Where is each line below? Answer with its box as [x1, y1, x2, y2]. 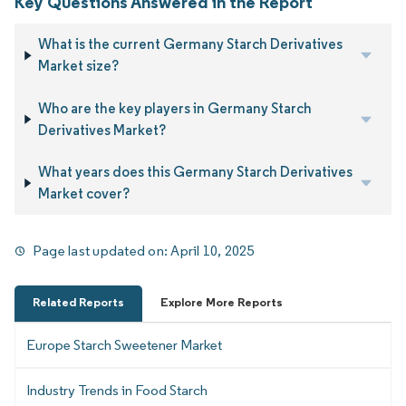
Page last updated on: [33, 242, 171, 260]
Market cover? [37, 185, 130, 203]
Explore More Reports [160, 295, 283, 311]
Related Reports [33, 295, 124, 311]
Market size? [38, 57, 120, 75]
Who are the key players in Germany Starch [37, 99, 312, 117]
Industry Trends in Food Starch [26, 382, 208, 400]
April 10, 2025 [170, 242, 255, 260]
